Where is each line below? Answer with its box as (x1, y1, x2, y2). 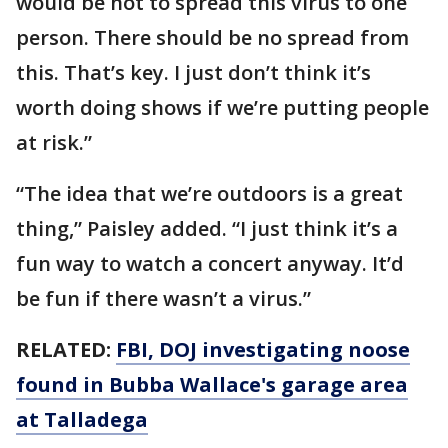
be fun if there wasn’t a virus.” (16, 285, 311, 312)
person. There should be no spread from (16, 24, 409, 51)
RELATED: (16, 336, 116, 363)
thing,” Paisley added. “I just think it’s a (16, 215, 398, 242)
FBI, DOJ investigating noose (116, 336, 410, 363)
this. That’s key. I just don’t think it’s (16, 59, 371, 86)
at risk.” (16, 129, 92, 156)
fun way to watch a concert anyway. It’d (16, 250, 404, 277)
